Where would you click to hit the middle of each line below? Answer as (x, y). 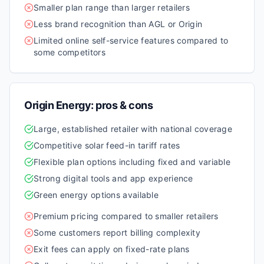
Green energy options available (96, 195)
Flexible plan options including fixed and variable (132, 162)
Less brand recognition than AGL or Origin (118, 24)
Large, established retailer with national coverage (133, 129)
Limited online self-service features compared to (131, 40)
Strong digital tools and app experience (113, 178)
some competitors (70, 52)
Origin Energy (58, 105)
